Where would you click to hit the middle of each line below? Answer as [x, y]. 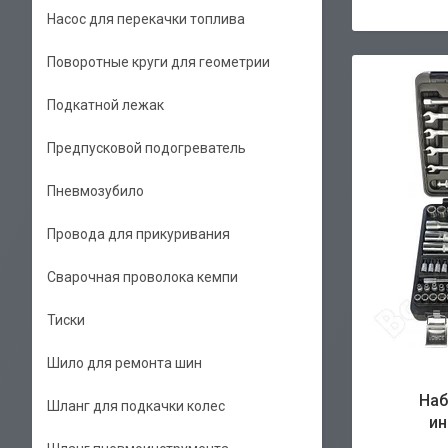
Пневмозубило [95, 191]
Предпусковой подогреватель [146, 148]
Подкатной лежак [105, 105]
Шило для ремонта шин [124, 363]
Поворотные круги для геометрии [158, 62]
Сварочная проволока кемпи [142, 277]
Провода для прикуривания [138, 234]
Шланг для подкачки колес [136, 406]
